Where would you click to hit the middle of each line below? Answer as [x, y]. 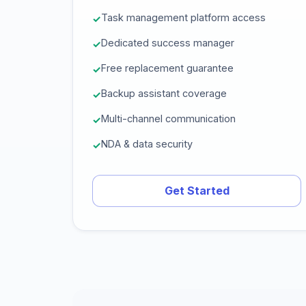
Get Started [197, 191]
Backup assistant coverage [164, 93]
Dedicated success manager [168, 43]
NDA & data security [147, 144]
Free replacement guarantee [167, 68]
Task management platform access [183, 17]
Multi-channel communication [168, 119]
